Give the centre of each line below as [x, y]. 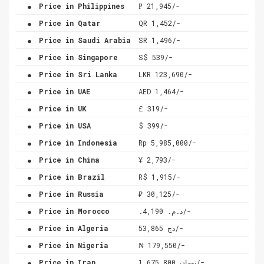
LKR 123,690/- [165, 74]
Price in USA [63, 125]
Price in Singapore [76, 57]
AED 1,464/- [161, 91]
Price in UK [60, 108]
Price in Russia [69, 194]
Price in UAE [62, 91]
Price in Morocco [72, 211]
